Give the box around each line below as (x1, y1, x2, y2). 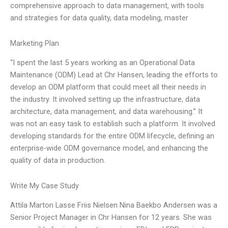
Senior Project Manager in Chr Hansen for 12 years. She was (10, 213, 212, 222)
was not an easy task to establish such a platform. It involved (10, 119, 215, 129)
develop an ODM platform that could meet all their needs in (10, 82, 206, 92)
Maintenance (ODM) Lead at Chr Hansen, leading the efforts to (10, 70, 218, 80)
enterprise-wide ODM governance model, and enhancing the (10, 144, 208, 153)
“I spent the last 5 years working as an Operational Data (10, 58, 195, 68)
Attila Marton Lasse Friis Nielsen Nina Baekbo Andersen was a (10, 201, 217, 210)
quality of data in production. (10, 156, 105, 165)
